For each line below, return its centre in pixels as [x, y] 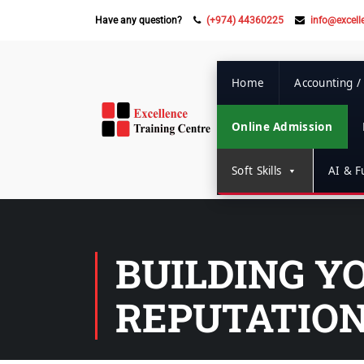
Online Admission [282, 127]
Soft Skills [257, 171]
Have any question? [140, 20]
